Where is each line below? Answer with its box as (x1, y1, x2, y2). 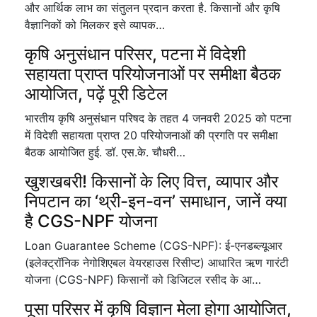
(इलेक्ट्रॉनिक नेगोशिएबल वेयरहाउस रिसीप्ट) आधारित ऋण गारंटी (25, 255, 289, 270)
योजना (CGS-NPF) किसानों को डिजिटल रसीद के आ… (25, 272, 261, 287)
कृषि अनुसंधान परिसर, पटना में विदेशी (25, 44, 246, 64)
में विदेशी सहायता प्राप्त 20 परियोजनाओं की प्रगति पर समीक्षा (25, 128, 278, 142)
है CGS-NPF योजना (25, 211, 157, 231)
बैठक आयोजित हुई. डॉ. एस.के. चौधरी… (25, 145, 185, 159)
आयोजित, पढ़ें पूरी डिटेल (25, 83, 168, 104)
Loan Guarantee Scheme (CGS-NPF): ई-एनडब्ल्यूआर (25, 238, 282, 253)
